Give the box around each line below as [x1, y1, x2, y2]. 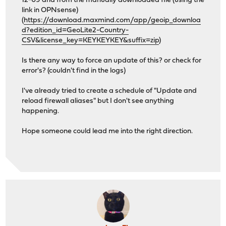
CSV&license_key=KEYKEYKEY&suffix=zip [22, 37, 159, 45]
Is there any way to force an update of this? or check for [22, 57, 202, 65]
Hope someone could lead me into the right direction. [22, 128, 193, 136]
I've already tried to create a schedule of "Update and [22, 87, 197, 95]
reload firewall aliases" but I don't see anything [22, 97, 175, 105]
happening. [22, 107, 60, 116]
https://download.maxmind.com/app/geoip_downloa [24, 17, 201, 25]
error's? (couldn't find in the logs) [22, 67, 126, 75]
